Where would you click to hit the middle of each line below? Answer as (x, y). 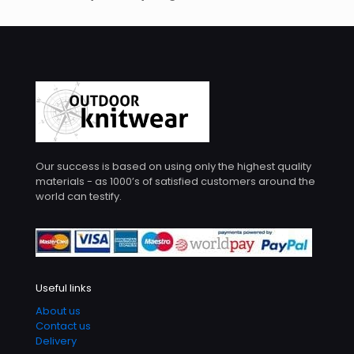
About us (58, 311)
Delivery (56, 341)
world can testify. (79, 196)
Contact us (63, 326)
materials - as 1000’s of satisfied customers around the (175, 181)
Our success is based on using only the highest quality (173, 166)
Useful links (64, 288)
